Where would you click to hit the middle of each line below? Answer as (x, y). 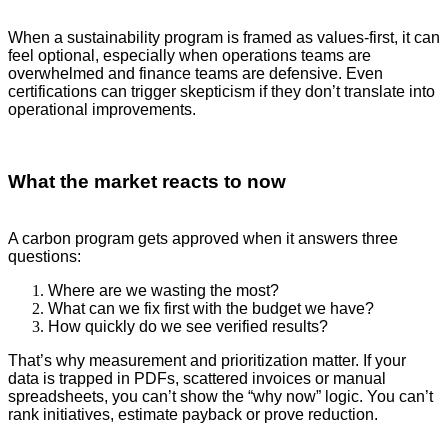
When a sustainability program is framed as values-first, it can (224, 37)
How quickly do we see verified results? (188, 327)
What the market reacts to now (147, 182)
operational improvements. (102, 109)
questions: (44, 257)
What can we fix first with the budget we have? (211, 309)
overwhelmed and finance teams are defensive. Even (195, 73)
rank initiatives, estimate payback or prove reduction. (193, 415)
